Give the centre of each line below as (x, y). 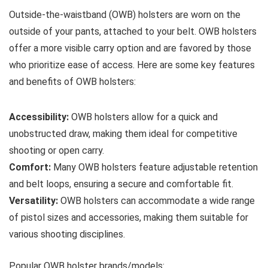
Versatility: (33, 200)
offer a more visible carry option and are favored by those (130, 48)
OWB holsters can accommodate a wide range (156, 200)
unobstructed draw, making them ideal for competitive (123, 133)
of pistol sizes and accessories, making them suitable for (129, 217)
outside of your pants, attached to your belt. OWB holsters (133, 31)
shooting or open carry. (57, 150)
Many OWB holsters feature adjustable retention (154, 167)
